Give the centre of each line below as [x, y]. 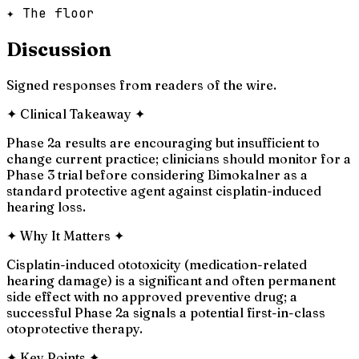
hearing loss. [46, 206]
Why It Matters [65, 235]
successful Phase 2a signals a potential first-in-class [166, 312]
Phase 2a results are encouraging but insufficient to [163, 142]
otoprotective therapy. [75, 328]
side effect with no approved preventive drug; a [152, 296]
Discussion [59, 49]
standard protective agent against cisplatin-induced [164, 190]
